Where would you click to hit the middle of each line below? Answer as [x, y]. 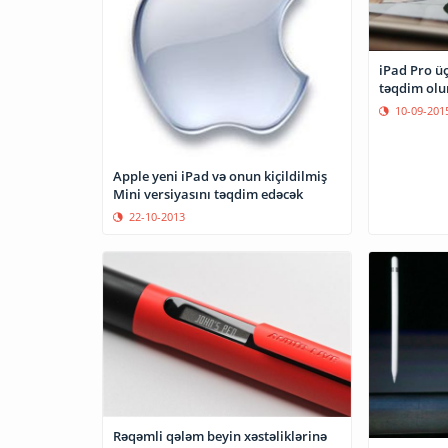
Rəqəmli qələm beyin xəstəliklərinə [220, 435]
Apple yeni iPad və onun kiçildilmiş [220, 175]
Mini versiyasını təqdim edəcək [208, 193]
